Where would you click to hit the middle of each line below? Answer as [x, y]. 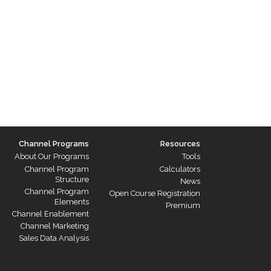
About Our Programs [51, 157]
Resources [180, 144]
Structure [72, 179]
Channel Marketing [54, 226]
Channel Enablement [50, 214]
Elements [71, 201]
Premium [183, 206]
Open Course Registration [155, 193]
